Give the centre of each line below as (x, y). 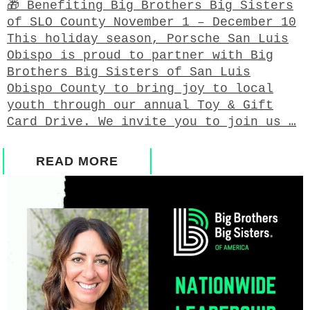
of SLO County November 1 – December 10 (152, 22)
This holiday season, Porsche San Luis (148, 38)
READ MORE (77, 161)
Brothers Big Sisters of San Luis (129, 72)
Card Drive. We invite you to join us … (152, 121)
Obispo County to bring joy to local (140, 88)
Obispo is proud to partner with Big (140, 55)
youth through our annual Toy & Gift (140, 105)
